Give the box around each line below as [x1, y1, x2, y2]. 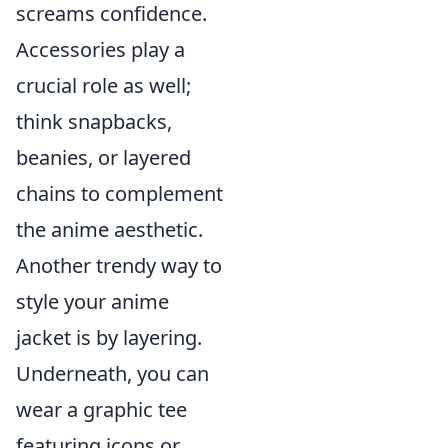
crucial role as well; [16, 72, 191, 99]
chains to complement [16, 180, 223, 207]
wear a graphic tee [16, 396, 187, 423]
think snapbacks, [16, 108, 172, 135]
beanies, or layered [16, 144, 191, 171]
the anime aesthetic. [16, 216, 203, 243]
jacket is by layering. [16, 324, 202, 351]
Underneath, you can [16, 360, 209, 387]
